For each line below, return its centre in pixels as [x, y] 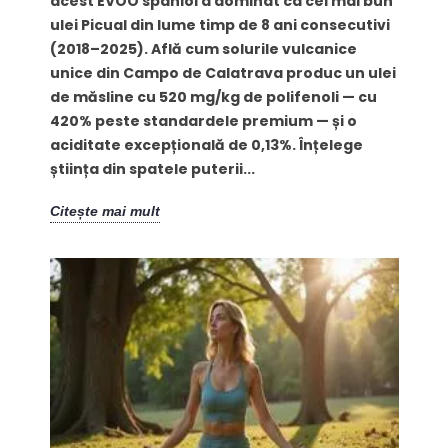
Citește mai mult [104, 210]
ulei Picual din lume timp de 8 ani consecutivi [219, 24]
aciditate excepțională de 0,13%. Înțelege [206, 144]
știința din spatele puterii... [152, 168]
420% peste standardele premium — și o [203, 120]
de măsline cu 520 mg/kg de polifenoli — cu [213, 96]
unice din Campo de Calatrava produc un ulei [222, 72]
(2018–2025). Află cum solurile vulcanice [203, 48]
